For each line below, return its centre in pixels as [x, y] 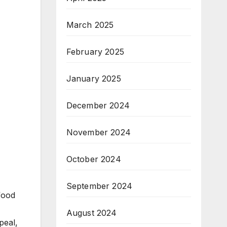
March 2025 [90, 25]
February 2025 [95, 52]
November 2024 [99, 133]
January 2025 [93, 79]
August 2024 [91, 213]
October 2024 [93, 159]
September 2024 [99, 186]
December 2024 [98, 106]
